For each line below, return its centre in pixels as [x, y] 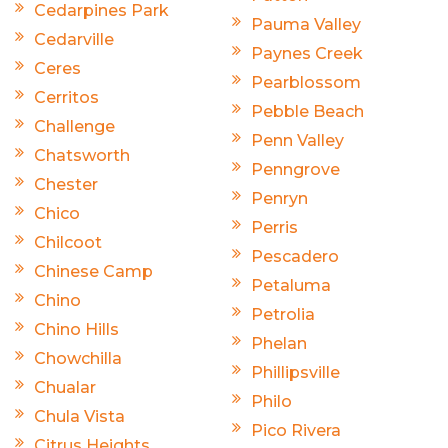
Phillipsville [295, 373]
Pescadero [295, 257]
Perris [274, 228]
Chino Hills [76, 330]
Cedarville [74, 40]
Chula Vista [79, 417]
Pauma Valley [306, 25]
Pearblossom [306, 83]
